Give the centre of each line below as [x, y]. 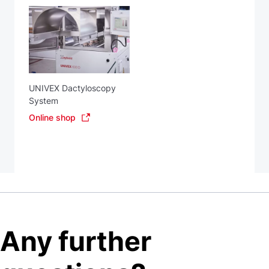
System [44, 100]
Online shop [52, 117]
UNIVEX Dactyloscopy [72, 88]
